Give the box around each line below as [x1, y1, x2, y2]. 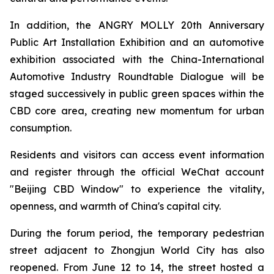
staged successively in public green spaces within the [10, 87, 264, 100]
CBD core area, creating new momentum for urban [10, 105, 264, 117]
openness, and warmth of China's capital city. [10, 200, 221, 212]
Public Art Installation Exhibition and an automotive [10, 36, 264, 48]
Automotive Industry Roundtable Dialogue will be [10, 70, 264, 83]
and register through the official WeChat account [10, 166, 264, 178]
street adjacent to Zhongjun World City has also [10, 244, 264, 256]
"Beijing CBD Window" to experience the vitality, [10, 183, 264, 195]
